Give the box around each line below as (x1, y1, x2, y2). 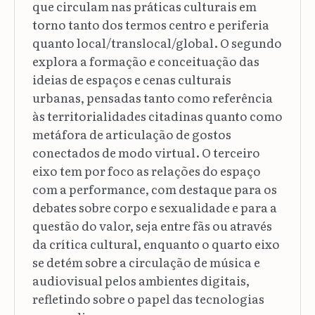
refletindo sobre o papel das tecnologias (32, 289, 264, 307)
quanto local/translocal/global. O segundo (32, 33, 282, 51)
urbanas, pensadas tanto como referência (32, 88, 273, 106)
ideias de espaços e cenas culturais (32, 70, 231, 88)
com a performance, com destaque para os (32, 179, 277, 198)
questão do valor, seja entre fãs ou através (32, 216, 272, 234)
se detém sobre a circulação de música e (32, 252, 260, 271)
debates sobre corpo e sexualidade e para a (32, 198, 277, 216)
